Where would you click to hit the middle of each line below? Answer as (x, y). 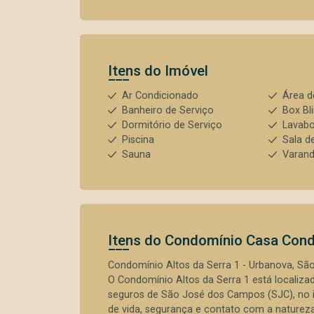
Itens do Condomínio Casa (195, 240)
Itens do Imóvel (158, 71)
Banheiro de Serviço (168, 110)
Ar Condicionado (160, 96)
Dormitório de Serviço (172, 125)
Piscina (138, 140)
